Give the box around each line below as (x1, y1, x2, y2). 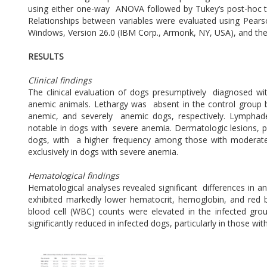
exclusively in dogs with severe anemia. (28, 146, 181, 158)
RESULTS (28, 51, 64, 63)
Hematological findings (28, 170, 122, 182)
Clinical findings (28, 74, 94, 86)
